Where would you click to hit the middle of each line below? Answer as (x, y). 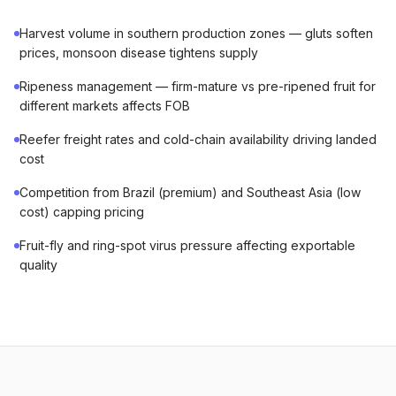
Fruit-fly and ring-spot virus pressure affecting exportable (187, 245)
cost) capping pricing (82, 212)
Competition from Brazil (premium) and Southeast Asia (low (190, 192)
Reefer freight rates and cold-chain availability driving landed (198, 139)
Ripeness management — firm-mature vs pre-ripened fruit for (198, 86)
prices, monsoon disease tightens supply (139, 53)
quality (38, 265)
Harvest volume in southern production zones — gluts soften (196, 33)
